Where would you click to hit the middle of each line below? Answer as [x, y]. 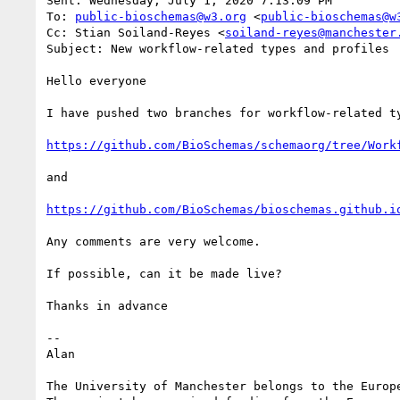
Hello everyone [96, 80]
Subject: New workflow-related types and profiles [218, 48]
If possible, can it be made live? [164, 273]
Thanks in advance [107, 305]
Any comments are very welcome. [154, 241]
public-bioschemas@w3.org [161, 16]
